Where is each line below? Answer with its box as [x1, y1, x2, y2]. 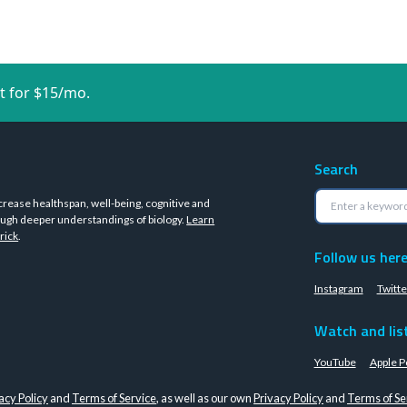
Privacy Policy [253, 391, 323, 405]
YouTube [313, 355, 356, 369]
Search [313, 158, 358, 180]
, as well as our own [156, 391, 253, 405]
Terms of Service [72, 391, 156, 405]
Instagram [313, 282, 363, 295]
